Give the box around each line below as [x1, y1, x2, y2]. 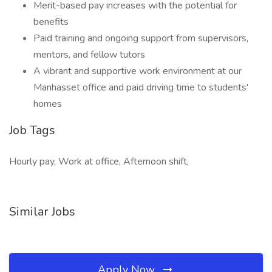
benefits [33, 15, 69, 29]
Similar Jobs [9, 203, 75, 220]
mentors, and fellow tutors [33, 48, 145, 61]
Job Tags [9, 122, 55, 138]
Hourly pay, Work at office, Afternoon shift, [9, 155, 189, 168]
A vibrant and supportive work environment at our [33, 64, 242, 78]
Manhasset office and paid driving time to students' [33, 81, 248, 94]
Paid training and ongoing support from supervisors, [33, 32, 248, 45]
